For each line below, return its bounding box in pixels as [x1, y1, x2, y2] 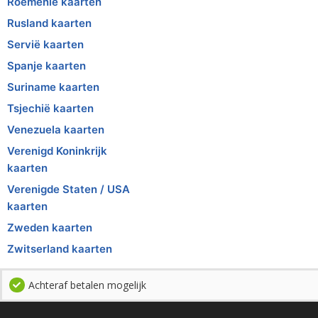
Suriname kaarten [7, 79, 99, 94]
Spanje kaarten [7, 58, 86, 72]
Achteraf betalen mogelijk [28, 278, 146, 292]
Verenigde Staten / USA [7, 182, 130, 196]
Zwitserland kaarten [7, 241, 112, 256]
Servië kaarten [7, 37, 84, 51]
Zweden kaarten [7, 220, 92, 234]
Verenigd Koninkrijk [7, 143, 107, 158]
